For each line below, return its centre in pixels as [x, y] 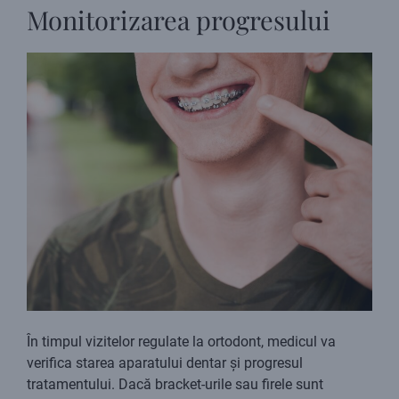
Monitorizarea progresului [179, 20]
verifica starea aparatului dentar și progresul [165, 363]
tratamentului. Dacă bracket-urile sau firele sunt [175, 385]
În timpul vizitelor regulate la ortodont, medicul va [181, 342]
